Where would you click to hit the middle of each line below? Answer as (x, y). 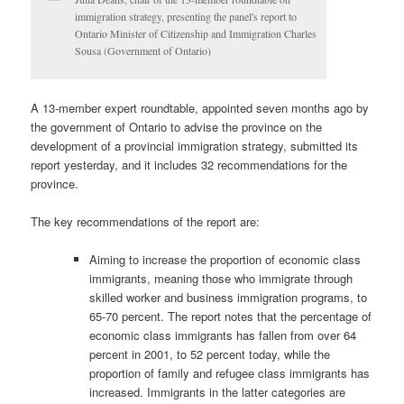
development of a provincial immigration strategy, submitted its (195, 145)
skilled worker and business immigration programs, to (229, 297)
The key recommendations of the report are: (146, 221)
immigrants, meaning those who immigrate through (221, 278)
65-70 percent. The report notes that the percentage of (231, 316)
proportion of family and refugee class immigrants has (230, 372)
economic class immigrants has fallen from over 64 (223, 335)
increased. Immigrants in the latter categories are (218, 391)
